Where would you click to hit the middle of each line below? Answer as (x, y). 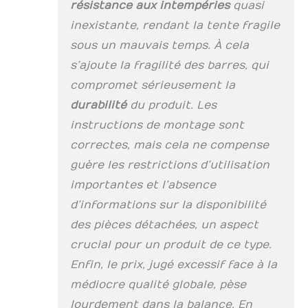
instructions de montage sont (157, 125)
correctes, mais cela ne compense (169, 145)
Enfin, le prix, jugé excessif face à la (173, 264)
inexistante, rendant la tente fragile (175, 25)
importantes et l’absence (143, 185)
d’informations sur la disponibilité (168, 205)
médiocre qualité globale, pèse (158, 284)
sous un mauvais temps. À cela (159, 45)
